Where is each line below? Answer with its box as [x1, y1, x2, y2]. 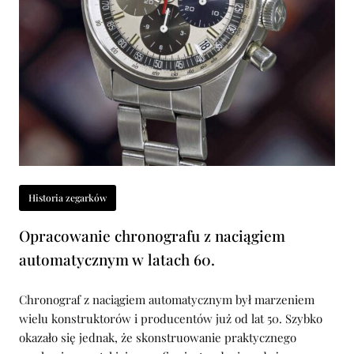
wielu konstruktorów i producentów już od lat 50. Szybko [19, 311, 322, 326]
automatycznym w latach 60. [19, 249, 215, 269]
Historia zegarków [28, 191, 107, 204]
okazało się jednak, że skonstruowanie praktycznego [19, 330, 296, 345]
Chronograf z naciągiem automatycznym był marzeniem [19, 292, 314, 307]
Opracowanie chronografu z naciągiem [19, 225, 285, 246]
